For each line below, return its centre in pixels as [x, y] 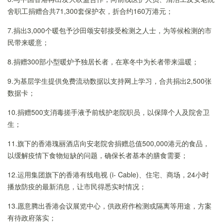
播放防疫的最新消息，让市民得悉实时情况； [77, 186]
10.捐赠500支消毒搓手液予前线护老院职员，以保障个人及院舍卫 [109, 112]
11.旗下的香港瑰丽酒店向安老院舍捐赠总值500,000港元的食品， [109, 143]
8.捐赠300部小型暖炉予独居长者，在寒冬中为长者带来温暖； [103, 61]
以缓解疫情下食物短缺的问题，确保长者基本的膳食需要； [98, 155]
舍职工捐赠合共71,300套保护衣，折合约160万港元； [90, 11]
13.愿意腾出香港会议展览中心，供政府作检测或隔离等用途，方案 [110, 206]
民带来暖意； [28, 42]
